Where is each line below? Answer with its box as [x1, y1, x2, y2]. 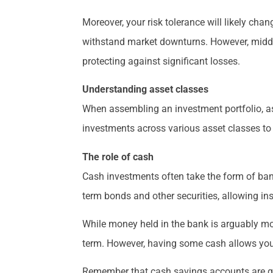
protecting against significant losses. [82, 55, 241, 67]
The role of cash [82, 151, 154, 163]
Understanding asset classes [82, 83, 209, 96]
